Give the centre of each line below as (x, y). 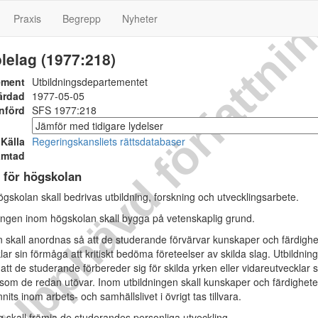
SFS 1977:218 (64, 110)
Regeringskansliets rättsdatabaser (109, 141)
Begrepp (82, 18)
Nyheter (140, 18)
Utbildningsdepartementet (90, 82)
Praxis (27, 18)
